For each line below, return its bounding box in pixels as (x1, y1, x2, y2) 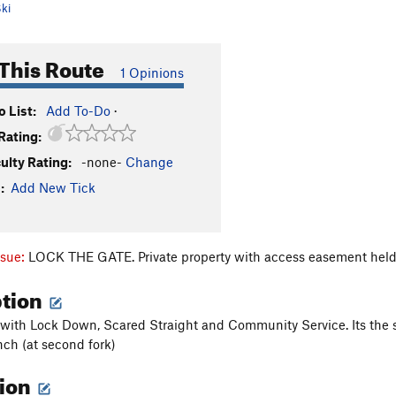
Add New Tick (11, 179, 95, 195)
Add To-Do (46, 103, 110, 118)
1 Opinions (120, 65, 184, 80)
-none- (81, 154, 122, 170)
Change (126, 154, 173, 170)
